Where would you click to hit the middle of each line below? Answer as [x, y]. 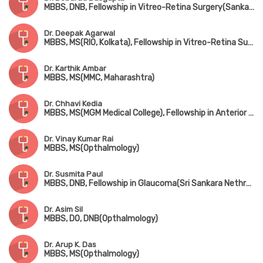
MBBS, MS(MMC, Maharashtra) [99, 78]
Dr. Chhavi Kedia [73, 104]
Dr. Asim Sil [63, 210]
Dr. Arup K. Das [70, 245]
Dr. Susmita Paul [73, 174]
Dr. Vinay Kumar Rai [79, 139]
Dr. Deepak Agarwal [80, 33]
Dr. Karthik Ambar [75, 69]
